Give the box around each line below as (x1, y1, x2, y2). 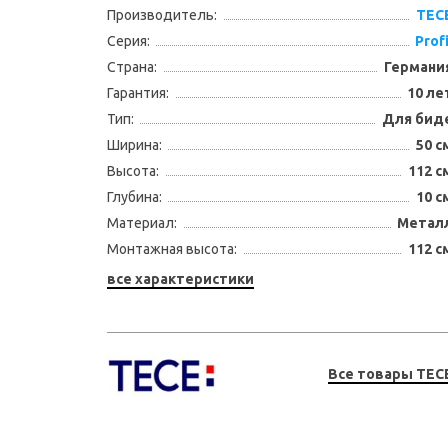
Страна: (106, 59, 157, 75)
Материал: (106, 215, 177, 231)
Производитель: (106, 7, 217, 23)
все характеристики (106, 271, 254, 287)
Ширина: (106, 137, 162, 153)
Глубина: (106, 189, 162, 205)
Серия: (106, 33, 150, 49)
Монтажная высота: (106, 241, 237, 257)
